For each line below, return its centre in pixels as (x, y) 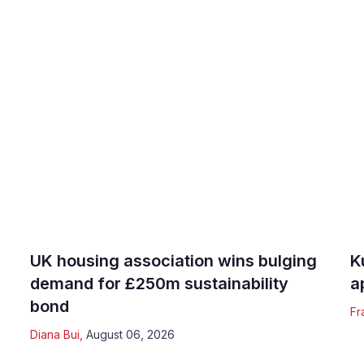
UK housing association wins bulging (174, 260)
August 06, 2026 (131, 334)
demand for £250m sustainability (160, 283)
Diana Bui (55, 334)
